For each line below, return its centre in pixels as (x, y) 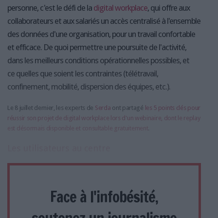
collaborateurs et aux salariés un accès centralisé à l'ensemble (104, 21)
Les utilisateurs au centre (59, 148)
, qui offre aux (169, 8)
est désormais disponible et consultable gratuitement (78, 128)
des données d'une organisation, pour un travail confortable (101, 34)
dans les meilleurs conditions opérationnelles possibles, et (98, 61)
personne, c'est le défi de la (50, 8)
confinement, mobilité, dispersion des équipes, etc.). (89, 87)
